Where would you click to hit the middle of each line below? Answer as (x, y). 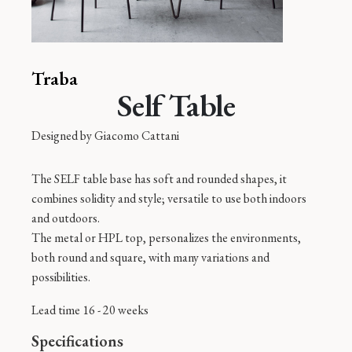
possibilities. (61, 277)
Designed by (63, 136)
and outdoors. (66, 218)
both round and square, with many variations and (150, 257)
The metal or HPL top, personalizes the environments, (166, 238)
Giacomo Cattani (137, 136)
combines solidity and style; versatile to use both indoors (169, 198)
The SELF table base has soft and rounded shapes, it (159, 179)
